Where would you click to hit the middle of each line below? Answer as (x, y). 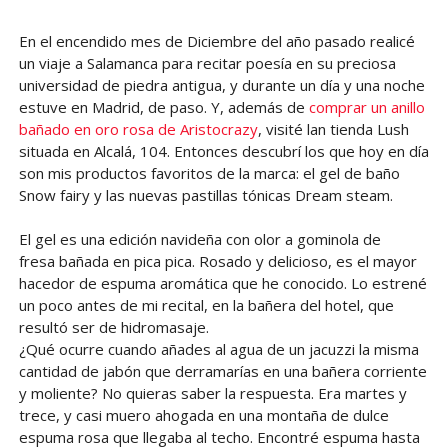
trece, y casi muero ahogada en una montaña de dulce (203, 414)
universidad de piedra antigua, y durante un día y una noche (221, 84)
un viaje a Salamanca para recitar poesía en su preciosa (207, 62)
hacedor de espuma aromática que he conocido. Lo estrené (222, 282)
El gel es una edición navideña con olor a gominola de (199, 238)
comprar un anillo (366, 106)
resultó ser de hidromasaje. (113, 326)
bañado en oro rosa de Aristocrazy (138, 128)
